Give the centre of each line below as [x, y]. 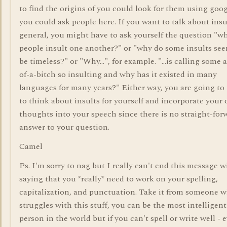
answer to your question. [64, 127]
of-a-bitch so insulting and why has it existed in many [118, 74]
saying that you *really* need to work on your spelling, [119, 179]
